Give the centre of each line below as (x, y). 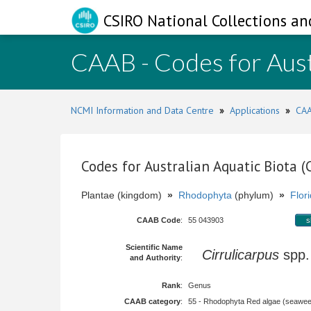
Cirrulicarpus (241, 255)
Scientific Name (154, 247)
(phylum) (255, 195)
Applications (255, 110)
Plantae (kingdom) (124, 195)
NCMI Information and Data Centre (142, 110)
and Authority (155, 258)
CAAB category (152, 301)
